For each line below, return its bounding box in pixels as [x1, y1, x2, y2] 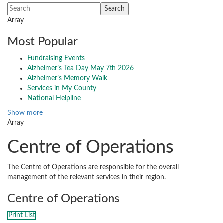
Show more [7, 110, 43, 117]
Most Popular [7, 36, 78, 48]
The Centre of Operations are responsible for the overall [7, 164, 179, 171]
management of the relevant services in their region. [7, 174, 166, 181]
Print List [8, 212, 35, 219]
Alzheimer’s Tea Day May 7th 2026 [27, 65, 134, 72]
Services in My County [27, 85, 96, 92]
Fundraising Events [27, 55, 85, 62]
